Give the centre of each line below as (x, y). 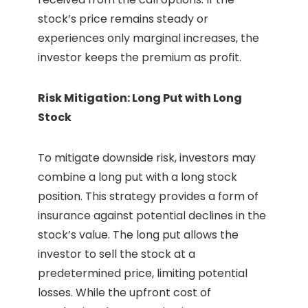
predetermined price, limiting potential (143, 274)
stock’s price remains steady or (123, 19)
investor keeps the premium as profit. (140, 58)
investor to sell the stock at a (117, 254)
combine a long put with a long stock (137, 177)
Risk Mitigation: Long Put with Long (140, 98)
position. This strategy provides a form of (148, 197)
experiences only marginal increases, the (148, 38)
